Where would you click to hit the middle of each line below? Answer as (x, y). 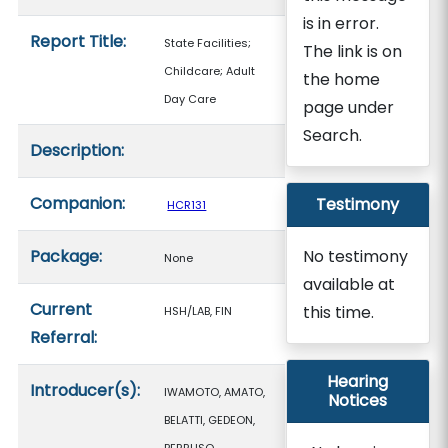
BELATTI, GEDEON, (210, 420)
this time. (338, 312)
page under (348, 107)
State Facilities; (208, 43)
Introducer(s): (85, 390)
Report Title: (78, 41)
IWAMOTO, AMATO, (215, 392)
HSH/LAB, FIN (198, 311)
